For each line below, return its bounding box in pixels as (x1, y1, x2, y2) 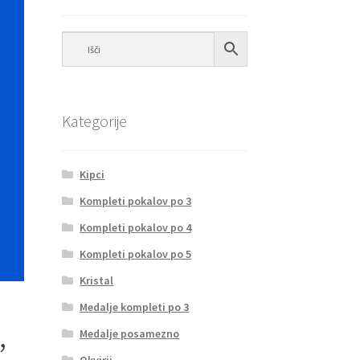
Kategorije (61, 111, 127, 132)
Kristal (80, 272, 114, 288)
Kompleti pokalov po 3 (80, 193, 192, 208)
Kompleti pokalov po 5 (80, 246, 192, 261)
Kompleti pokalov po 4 (80, 219, 192, 235)
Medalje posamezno (80, 325, 180, 341)
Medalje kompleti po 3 (80, 299, 190, 314)
